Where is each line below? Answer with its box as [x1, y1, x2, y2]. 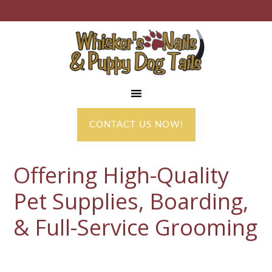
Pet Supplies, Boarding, [13, 186, 249, 216]
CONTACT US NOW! [89, 120, 183, 129]
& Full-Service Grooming [13, 212, 258, 242]
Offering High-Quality [13, 160, 229, 190]
